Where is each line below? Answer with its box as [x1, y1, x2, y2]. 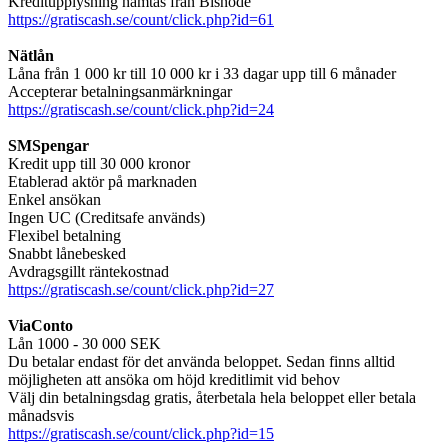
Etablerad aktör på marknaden [8, 173, 197, 191]
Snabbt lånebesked [8, 245, 126, 263]
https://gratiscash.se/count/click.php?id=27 [8, 281, 274, 299]
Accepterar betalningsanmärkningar [8, 83, 232, 101]
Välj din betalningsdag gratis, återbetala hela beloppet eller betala [8, 389, 416, 407]
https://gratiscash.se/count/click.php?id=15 [8, 425, 274, 443]
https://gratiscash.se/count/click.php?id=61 [8, 11, 274, 29]
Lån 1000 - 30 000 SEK [8, 335, 161, 353]
